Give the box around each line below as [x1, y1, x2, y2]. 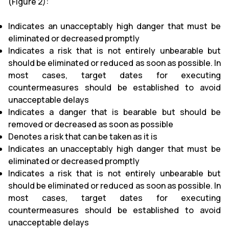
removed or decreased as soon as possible [8, 118, 173, 130]
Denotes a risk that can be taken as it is [8, 130, 157, 142]
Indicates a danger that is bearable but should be [8, 106, 221, 118]
